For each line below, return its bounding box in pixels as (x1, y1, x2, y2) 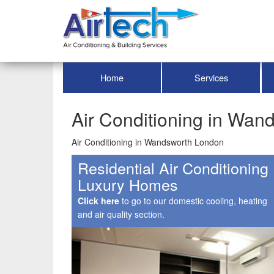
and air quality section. (78, 208, 165, 220)
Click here (78, 194, 119, 207)
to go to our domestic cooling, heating (119, 194, 267, 207)
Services (194, 71, 228, 84)
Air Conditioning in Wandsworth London (72, 136, 224, 148)
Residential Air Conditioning (78, 157, 268, 179)
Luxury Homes (78, 173, 178, 195)
